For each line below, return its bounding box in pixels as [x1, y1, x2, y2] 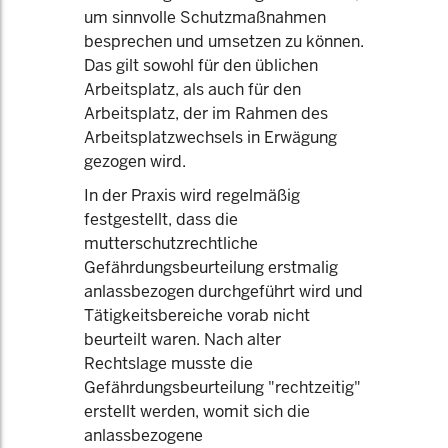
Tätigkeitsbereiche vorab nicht [84, 305, 310, 326]
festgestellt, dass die [84, 209, 238, 230]
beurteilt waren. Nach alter [84, 329, 281, 350]
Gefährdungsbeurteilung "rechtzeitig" [84, 377, 361, 398]
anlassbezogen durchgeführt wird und [84, 281, 363, 302]
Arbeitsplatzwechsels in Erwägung [84, 127, 337, 148]
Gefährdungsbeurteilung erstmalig [84, 257, 338, 278]
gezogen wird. [84, 151, 186, 172]
